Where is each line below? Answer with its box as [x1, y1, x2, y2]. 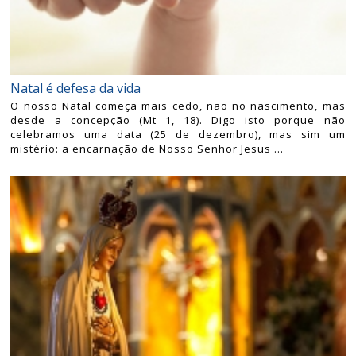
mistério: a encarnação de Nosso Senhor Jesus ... [10, 141, 284, 156]
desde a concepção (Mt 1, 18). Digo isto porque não [10, 112, 346, 127]
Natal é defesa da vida [10, 79, 141, 97]
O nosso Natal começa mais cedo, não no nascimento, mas [10, 98, 346, 113]
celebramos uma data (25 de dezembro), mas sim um [10, 126, 346, 141]
